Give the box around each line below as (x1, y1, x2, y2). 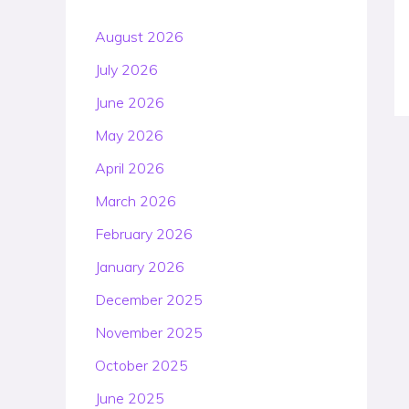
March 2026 (95, 192, 176, 210)
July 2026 (95, 60, 158, 79)
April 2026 (95, 159, 164, 177)
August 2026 (95, 27, 184, 46)
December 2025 (95, 290, 203, 309)
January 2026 (95, 257, 184, 276)
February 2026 (95, 225, 193, 243)
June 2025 (95, 389, 164, 407)
